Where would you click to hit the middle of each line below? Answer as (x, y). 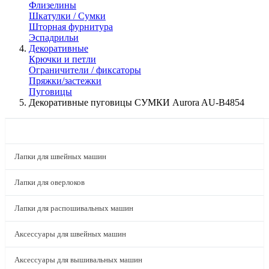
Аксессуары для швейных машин (70, 234)
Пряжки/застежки (65, 81)
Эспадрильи (54, 38)
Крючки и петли (62, 59)
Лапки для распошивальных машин (74, 208)
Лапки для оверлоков (50, 182)
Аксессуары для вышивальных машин (78, 260)
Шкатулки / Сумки (67, 16)
